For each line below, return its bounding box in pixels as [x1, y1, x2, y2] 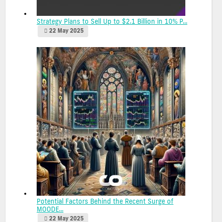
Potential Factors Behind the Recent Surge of [37, 197, 173, 205]
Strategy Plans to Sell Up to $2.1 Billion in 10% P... [37, 17, 187, 25]
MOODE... [37, 205, 63, 213]
